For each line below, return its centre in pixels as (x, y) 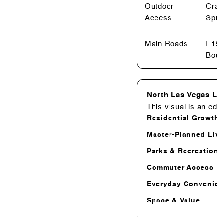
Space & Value (173, 200)
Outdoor (159, 6)
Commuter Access (180, 167)
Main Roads (166, 44)
